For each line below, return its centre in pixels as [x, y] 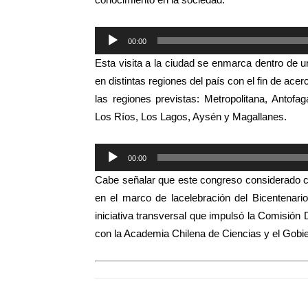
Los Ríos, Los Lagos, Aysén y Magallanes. [191, 117]
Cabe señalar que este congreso [170, 180]
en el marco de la [137, 198]
